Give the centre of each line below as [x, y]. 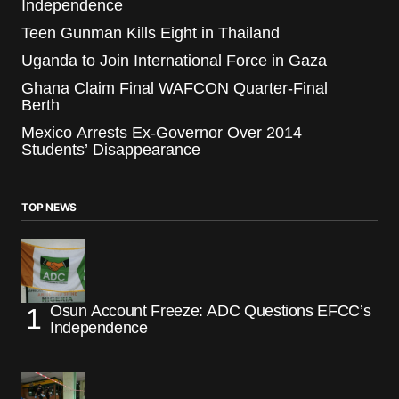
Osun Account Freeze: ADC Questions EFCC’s [211, 310]
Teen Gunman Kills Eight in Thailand [151, 33]
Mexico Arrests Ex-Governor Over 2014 [162, 132]
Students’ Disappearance [111, 149]
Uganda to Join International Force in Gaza [174, 60]
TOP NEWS [49, 207]
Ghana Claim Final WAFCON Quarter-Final [175, 88]
